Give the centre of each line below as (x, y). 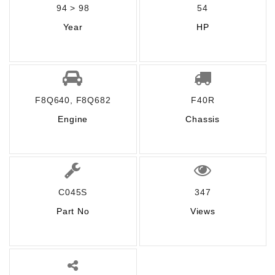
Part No (73, 211)
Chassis (203, 119)
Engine (73, 119)
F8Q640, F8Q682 (73, 100)
